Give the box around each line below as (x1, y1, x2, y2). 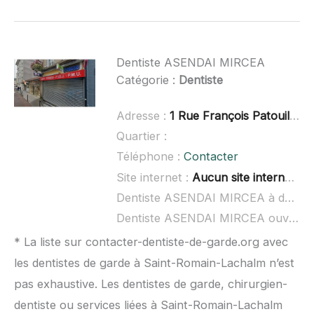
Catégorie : (116, 72, 179, 87)
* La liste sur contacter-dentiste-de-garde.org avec (14, 235, 288, 250)
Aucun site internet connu (191, 170, 285, 184)
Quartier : (116, 129, 167, 144)
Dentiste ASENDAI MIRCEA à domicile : (284, 190, 294, 205)
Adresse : (116, 109, 170, 123)
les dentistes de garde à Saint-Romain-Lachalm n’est (14, 256, 294, 271)
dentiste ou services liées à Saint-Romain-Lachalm (14, 298, 282, 313)
